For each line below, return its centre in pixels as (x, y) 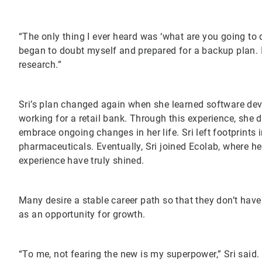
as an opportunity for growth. (83, 214)
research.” (40, 64)
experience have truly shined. (82, 160)
